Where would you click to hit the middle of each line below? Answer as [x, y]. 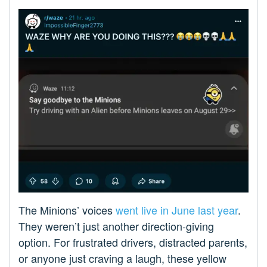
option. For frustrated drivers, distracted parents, [133, 242]
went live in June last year [177, 209]
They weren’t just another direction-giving [116, 226]
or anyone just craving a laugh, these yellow [122, 258]
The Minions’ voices [67, 209]
